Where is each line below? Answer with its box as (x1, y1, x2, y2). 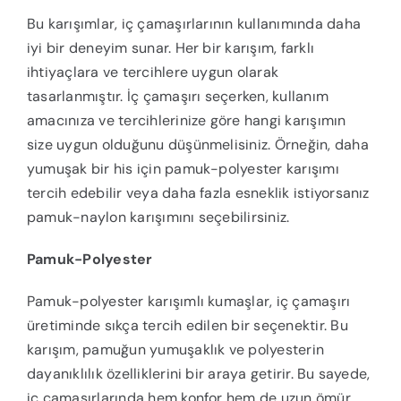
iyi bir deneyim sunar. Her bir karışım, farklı (26, 38, 315, 58)
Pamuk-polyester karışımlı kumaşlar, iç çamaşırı (26, 292, 351, 311)
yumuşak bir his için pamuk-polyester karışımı (26, 159, 339, 179)
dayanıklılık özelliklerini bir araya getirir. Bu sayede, (26, 364, 371, 384)
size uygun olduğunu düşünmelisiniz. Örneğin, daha (26, 135, 369, 155)
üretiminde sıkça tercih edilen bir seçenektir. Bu (26, 316, 348, 336)
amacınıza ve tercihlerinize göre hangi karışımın (26, 111, 346, 131)
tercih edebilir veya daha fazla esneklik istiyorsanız (26, 183, 370, 203)
